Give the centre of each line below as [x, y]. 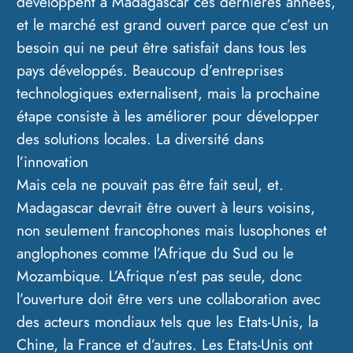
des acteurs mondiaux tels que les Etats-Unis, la [168, 322]
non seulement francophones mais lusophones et [172, 230]
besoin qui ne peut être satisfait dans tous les [162, 48]
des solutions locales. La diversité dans [141, 139]
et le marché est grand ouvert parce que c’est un [173, 25]
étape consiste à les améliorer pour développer [168, 116]
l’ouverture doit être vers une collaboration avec [169, 299]
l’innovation [53, 162]
